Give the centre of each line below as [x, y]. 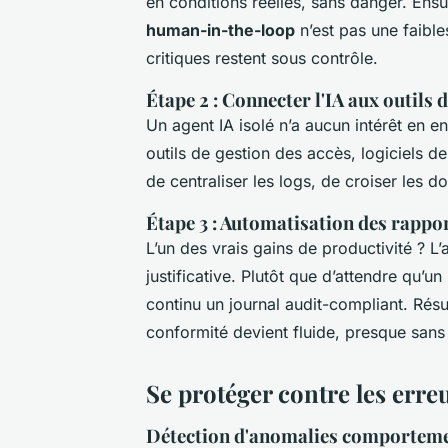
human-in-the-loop [220, 30]
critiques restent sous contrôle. [262, 58]
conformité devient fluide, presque [278, 332]
